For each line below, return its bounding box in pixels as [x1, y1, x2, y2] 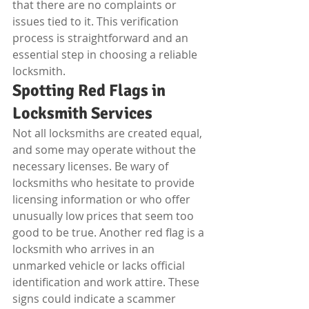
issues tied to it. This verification [12, 14, 181, 29]
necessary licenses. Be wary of [12, 159, 171, 174]
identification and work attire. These [12, 275, 202, 290]
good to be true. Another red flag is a [12, 225, 207, 240]
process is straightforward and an [12, 30, 191, 46]
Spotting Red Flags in [12, 80, 169, 101]
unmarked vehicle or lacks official [12, 258, 188, 273]
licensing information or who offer [12, 192, 193, 207]
